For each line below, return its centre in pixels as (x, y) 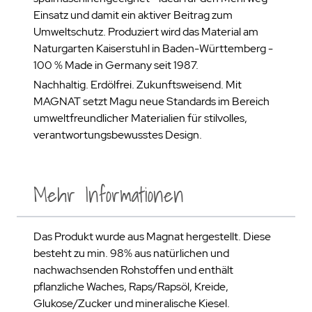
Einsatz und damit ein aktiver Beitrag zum (133, 15)
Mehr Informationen (109, 195)
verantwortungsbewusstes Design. (118, 135)
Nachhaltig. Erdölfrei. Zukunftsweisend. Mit (138, 85)
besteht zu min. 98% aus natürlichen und (131, 253)
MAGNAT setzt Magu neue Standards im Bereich (151, 101)
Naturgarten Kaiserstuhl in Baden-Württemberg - (153, 48)
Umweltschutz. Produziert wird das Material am (146, 32)
